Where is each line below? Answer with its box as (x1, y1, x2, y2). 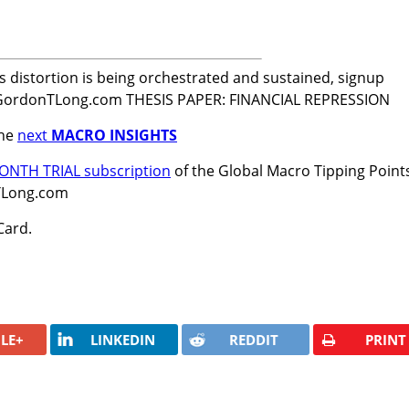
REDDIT (229, 330, 279, 349)
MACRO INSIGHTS (51, 124, 177, 145)
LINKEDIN (89, 330, 155, 349)
